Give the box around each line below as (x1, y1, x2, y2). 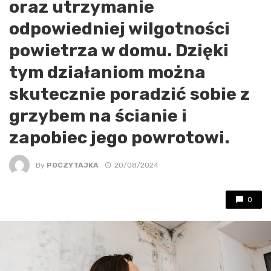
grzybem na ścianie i (9, 105, 187, 126)
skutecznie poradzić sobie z (9, 83, 250, 105)
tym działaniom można (9, 62, 206, 83)
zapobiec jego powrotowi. (9, 127, 229, 148)
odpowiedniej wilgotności (9, 18, 230, 39)
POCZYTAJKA (47, 160, 99, 169)
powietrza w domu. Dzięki (9, 40, 229, 61)
